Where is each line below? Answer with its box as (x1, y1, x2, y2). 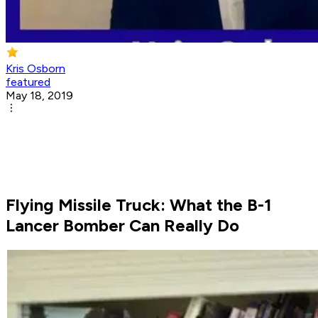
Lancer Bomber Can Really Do (6, 215, 239, 236)
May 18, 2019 (6, 89, 73, 103)
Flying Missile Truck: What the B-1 (6, 194, 272, 216)
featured (6, 75, 50, 89)
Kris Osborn (6, 62, 65, 76)
